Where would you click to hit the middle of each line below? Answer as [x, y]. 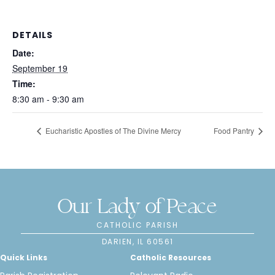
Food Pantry [235, 131]
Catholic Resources [170, 258]
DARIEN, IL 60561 [137, 242]
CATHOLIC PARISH [137, 225]
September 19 [40, 68]
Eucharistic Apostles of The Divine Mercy [112, 131]
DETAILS [33, 35]
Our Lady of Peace [137, 208]
